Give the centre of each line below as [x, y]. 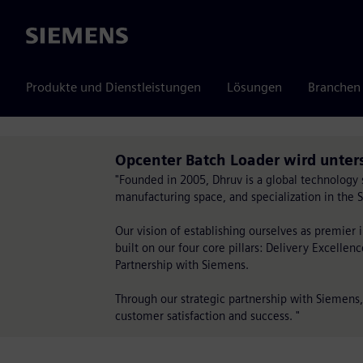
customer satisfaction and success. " [207, 316]
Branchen [334, 87]
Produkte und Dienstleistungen [113, 87]
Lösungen [254, 87]
